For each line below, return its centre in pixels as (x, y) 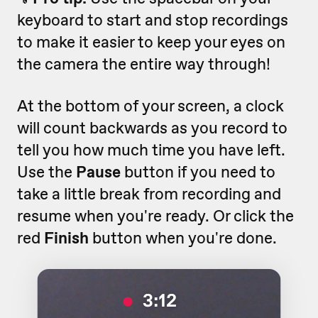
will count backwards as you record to (152, 127)
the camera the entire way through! (144, 64)
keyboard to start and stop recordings (153, 20)
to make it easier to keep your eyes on (151, 42)
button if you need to (198, 171)
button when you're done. (183, 237)
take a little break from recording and (149, 193)
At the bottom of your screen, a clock (150, 105)
